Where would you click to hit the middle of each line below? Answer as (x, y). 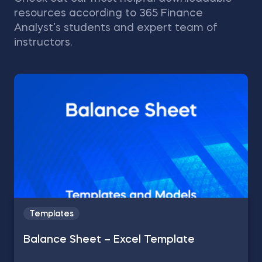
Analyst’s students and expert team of (116, 28)
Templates (51, 214)
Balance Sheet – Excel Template (109, 240)
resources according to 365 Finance (108, 13)
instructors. (43, 43)
